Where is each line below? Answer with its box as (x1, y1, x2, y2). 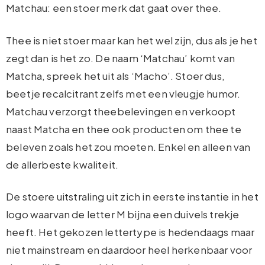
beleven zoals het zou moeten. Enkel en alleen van (6, 140, 251, 153)
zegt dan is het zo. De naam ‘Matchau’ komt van (6, 51, 235, 64)
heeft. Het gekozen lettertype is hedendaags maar (6, 225, 255, 239)
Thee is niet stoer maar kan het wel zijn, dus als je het (6, 33, 257, 47)
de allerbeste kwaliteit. (6, 157, 119, 171)
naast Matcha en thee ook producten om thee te (6, 122, 241, 135)
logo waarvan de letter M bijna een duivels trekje (6, 208, 240, 221)
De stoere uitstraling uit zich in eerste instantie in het (6, 190, 258, 203)
